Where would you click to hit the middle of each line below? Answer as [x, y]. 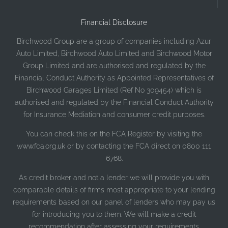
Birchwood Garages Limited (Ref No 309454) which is [114, 90]
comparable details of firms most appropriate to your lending [114, 190]
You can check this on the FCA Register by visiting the [114, 134]
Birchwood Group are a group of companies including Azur [114, 41]
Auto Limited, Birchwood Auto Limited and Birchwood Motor [114, 53]
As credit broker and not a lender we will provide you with [114, 178]
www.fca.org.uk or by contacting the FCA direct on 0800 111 [114, 146]
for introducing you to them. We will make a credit [114, 214]
